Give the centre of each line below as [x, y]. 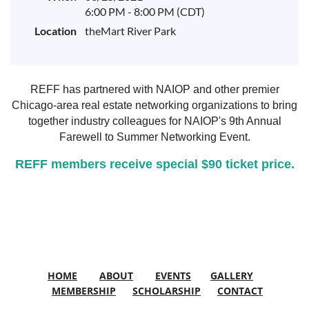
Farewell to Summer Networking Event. [154, 137]
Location [56, 30]
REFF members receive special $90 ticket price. [154, 164]
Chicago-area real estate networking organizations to [141, 105]
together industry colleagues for [104, 121]
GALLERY [232, 275]
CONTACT [240, 290]
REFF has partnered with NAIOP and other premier [154, 89]
